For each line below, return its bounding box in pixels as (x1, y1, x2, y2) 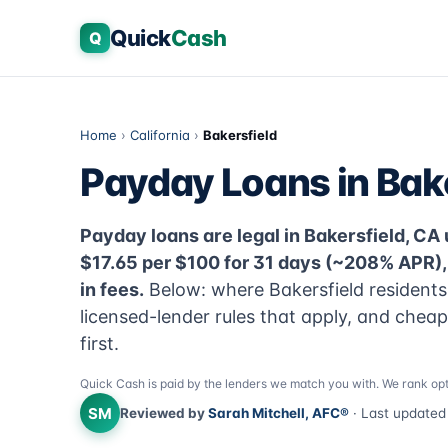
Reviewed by (120, 405, 208, 421)
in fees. (80, 279, 144, 300)
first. (80, 333, 119, 354)
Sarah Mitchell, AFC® (208, 405, 349, 421)
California (130, 127, 190, 143)
